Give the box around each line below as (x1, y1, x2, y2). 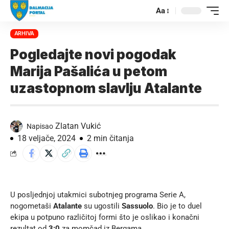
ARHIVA (14, 30, 35, 37)
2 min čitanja (87, 133, 134, 143)
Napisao (27, 122, 53, 130)
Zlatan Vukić (55, 121, 101, 131)
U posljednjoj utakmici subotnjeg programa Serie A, (10, 190, 186, 199)
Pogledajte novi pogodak (10, 46, 176, 62)
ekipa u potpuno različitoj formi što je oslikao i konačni (10, 212, 199, 222)
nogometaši (10, 201, 53, 211)
